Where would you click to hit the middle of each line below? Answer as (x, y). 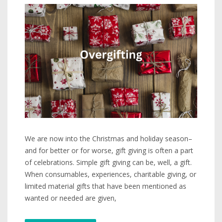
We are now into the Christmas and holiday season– (109, 138)
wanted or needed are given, (71, 198)
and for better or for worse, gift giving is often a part (109, 150)
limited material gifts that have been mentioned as (106, 186)
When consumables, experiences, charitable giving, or (111, 174)
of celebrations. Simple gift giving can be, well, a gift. (108, 162)
